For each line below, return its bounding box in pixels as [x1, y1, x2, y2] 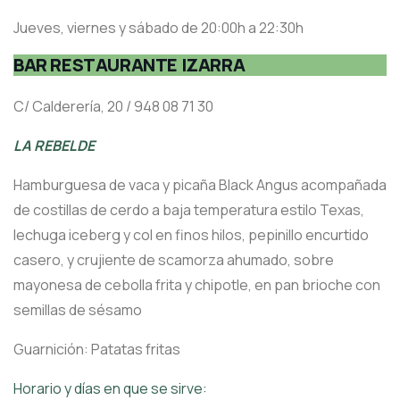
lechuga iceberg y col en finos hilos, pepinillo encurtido [13, 225, 369, 246]
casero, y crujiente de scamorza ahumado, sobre [13, 250, 334, 271]
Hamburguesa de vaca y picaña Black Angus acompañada [13, 175, 387, 196]
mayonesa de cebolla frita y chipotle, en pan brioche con [13, 275, 380, 296]
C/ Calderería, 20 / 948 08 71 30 [13, 96, 213, 117]
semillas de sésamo [13, 300, 142, 321]
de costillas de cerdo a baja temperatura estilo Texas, [13, 200, 364, 221]
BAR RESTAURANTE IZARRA [13, 53, 246, 78]
